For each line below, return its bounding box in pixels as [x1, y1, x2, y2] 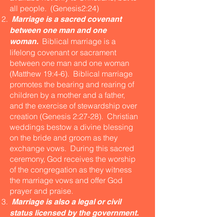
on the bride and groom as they [10, 133, 118, 142]
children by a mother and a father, [10, 90, 125, 100]
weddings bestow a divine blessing [10, 122, 133, 132]
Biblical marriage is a [38, 36, 116, 46]
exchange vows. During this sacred [10, 143, 134, 153]
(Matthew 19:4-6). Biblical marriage [10, 69, 133, 78]
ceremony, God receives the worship [10, 154, 136, 164]
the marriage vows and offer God [10, 175, 123, 185]
